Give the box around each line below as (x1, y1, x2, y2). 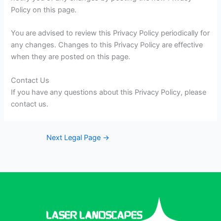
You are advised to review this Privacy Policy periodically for (11, 29, 210, 38)
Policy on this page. (11, 5, 77, 15)
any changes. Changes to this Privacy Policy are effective (11, 40, 203, 50)
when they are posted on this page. (11, 52, 131, 62)
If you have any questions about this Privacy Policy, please (11, 87, 207, 97)
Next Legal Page (46, 133, 103, 142)
